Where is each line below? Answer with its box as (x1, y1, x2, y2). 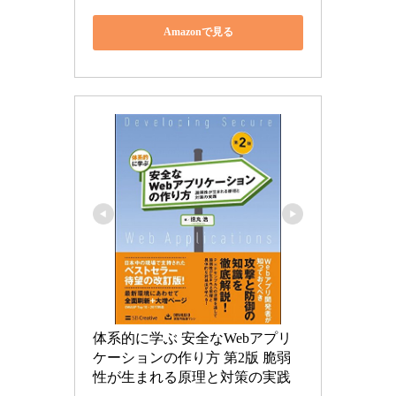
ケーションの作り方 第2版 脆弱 (93, 349, 291, 365)
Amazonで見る (163, 26, 233, 39)
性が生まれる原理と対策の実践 (93, 369, 291, 385)
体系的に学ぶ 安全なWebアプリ (93, 330, 292, 346)
